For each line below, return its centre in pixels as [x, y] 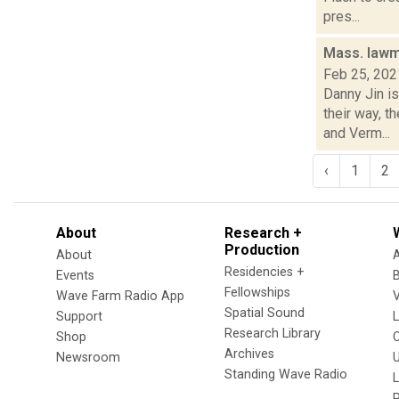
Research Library [273, 333]
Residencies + [265, 272]
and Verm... [357, 133]
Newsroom [88, 357]
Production [262, 249]
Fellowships [257, 292]
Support [79, 316]
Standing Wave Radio [286, 374]
